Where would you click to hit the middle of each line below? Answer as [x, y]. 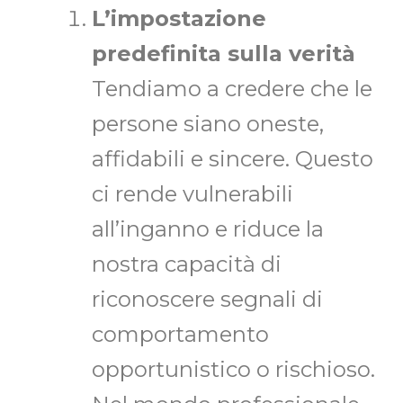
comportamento [180, 335]
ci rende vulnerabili [193, 194]
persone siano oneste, [208, 124]
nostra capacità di [187, 264]
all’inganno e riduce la [208, 229]
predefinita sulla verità [224, 54]
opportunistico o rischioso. [233, 370]
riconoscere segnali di [207, 300]
